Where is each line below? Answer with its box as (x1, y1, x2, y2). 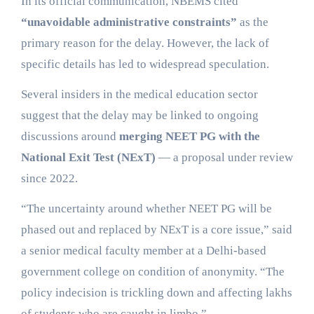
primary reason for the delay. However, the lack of (20, 36, 269, 50)
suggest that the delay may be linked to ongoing (20, 108, 259, 122)
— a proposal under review (155, 150, 293, 164)
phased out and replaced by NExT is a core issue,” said (20, 222, 292, 236)
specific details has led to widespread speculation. (20, 57, 269, 71)
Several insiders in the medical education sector (20, 87, 258, 101)
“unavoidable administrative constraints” (20, 15, 237, 29)
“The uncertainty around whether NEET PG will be (20, 201, 272, 215)
